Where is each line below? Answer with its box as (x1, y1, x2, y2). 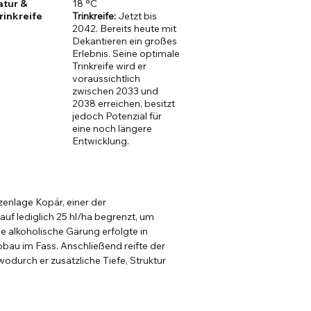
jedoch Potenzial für (72, 110, 162, 123)
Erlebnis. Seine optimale (72, 47, 180, 60)
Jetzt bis (116, 10, 158, 23)
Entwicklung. (72, 135, 130, 148)
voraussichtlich (72, 72, 141, 85)
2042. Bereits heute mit (72, 22, 177, 35)
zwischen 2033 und (72, 85, 159, 98)
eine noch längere (72, 122, 153, 135)
